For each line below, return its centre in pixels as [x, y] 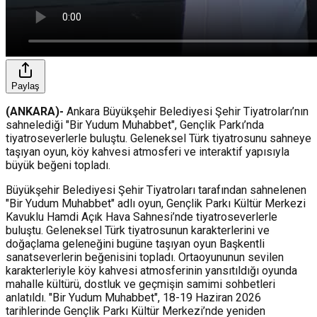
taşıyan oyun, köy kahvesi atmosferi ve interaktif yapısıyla [148, 151]
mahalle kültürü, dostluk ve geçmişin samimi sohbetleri [140, 284]
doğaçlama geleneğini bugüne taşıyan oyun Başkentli [135, 243]
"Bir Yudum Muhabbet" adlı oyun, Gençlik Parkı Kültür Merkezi [156, 203]
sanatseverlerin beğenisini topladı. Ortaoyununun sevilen [145, 257]
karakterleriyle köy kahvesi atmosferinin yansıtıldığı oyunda [151, 270]
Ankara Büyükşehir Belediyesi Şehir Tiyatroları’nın [186, 111]
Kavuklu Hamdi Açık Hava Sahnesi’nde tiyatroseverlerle [142, 217]
